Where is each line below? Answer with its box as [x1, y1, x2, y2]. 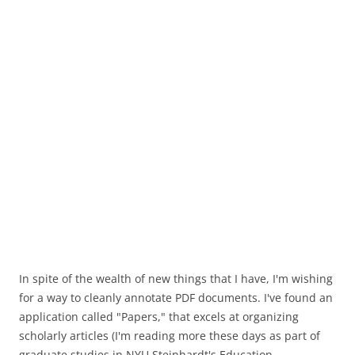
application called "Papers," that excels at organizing [19, 309, 299, 324]
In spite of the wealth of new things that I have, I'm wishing [19, 271, 333, 286]
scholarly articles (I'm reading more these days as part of [19, 328, 320, 343]
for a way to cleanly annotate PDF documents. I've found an [19, 290, 333, 305]
